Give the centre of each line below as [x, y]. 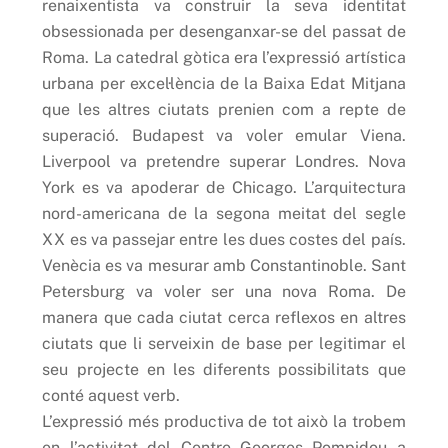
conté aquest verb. [111, 395]
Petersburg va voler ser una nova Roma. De [224, 291]
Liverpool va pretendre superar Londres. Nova [224, 161]
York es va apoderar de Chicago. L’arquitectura [224, 187]
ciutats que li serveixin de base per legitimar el [224, 343]
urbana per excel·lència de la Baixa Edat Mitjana [224, 83]
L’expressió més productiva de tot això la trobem [224, 421]
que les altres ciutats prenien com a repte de [224, 109]
